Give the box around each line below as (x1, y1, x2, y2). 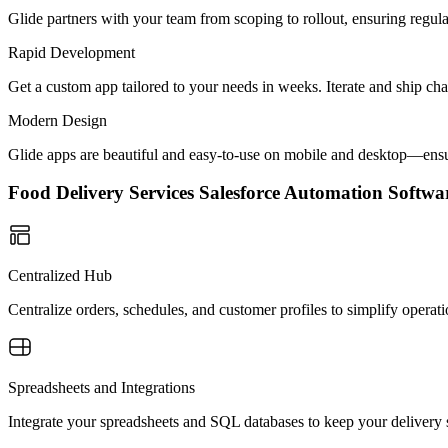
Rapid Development (8, 43, 135, 61)
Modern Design (8, 111, 107, 129)
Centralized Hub (8, 267, 112, 284)
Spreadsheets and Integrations (8, 379, 195, 396)
